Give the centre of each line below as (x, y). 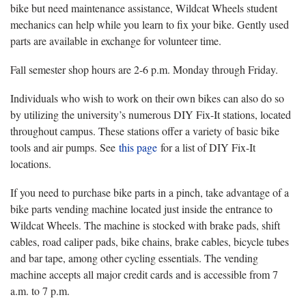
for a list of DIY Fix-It (206, 148)
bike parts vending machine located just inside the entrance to (141, 209)
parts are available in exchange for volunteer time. (116, 41)
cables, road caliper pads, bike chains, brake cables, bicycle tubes (150, 242)
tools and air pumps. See (65, 148)
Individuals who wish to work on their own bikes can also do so (147, 98)
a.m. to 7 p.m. (40, 291)
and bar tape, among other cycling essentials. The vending (134, 258)
